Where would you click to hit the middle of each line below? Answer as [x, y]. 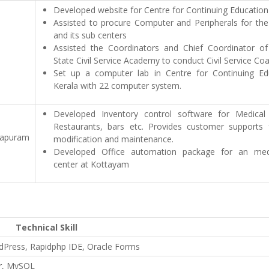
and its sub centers [90, 35]
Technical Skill [47, 227]
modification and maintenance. [113, 139]
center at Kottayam [91, 164]
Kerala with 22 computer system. [117, 86]
